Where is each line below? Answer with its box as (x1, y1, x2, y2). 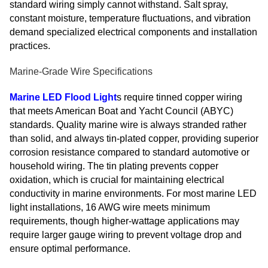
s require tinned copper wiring (117, 92, 242, 103)
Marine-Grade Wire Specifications (10, 66, 153, 77)
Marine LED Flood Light (10, 92, 117, 103)
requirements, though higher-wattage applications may (10, 216, 239, 227)
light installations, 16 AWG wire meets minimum (10, 202, 210, 213)
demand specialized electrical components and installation (10, 27, 257, 38)
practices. (10, 41, 50, 51)
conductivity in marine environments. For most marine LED (10, 188, 257, 199)
